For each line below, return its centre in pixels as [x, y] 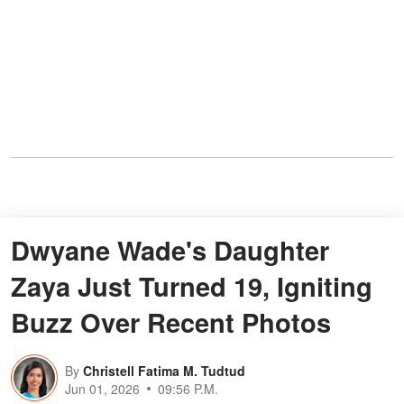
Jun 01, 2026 [102, 389]
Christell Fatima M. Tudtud [164, 371]
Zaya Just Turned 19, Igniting [192, 286]
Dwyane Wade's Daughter [170, 250]
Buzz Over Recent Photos [171, 322]
